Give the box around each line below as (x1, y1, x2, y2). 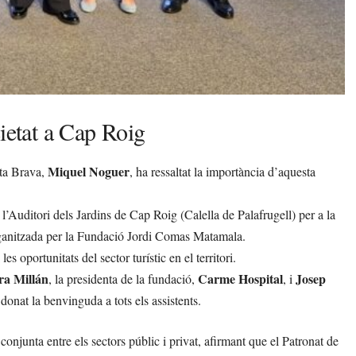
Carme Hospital (198, 269, 283, 288)
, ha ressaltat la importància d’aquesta (130, 162, 315, 180)
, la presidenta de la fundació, (48, 269, 198, 287)
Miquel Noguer (48, 161, 130, 180)
